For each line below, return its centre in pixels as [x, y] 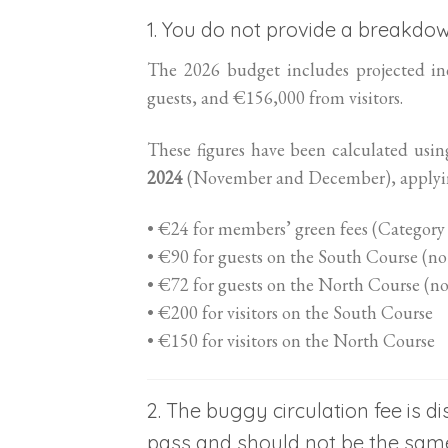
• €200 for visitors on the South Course [290, 313]
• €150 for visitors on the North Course [291, 341]
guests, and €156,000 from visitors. [275, 98]
